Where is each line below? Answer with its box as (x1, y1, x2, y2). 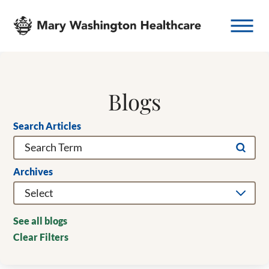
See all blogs (13, 214, 68, 226)
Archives (13, 166, 53, 178)
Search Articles (13, 121, 82, 132)
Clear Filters (13, 231, 69, 243)
